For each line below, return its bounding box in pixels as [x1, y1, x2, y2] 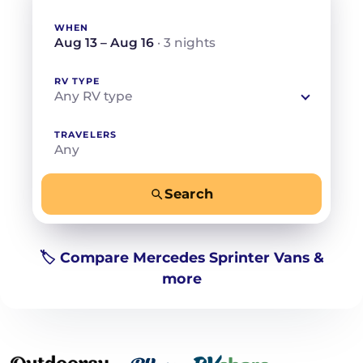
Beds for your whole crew [56, 203, 185, 215]
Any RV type [54, 88, 132, 104]
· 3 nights [157, 35, 216, 50]
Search [164, 186, 213, 202]
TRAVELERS [54, 129, 117, 140]
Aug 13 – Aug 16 [54, 35, 157, 50]
